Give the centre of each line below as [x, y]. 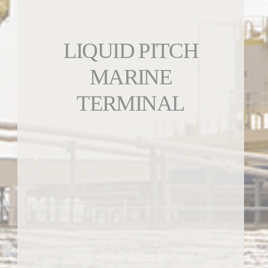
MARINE [131, 77]
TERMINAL [131, 103]
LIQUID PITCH [131, 50]
